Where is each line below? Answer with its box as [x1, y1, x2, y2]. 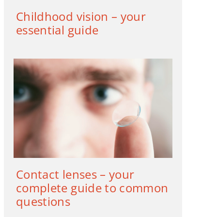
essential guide [15, 22, 99, 38]
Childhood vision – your [15, 8, 146, 25]
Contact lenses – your [15, 166, 135, 183]
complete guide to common [15, 180, 169, 196]
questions [15, 193, 71, 210]
